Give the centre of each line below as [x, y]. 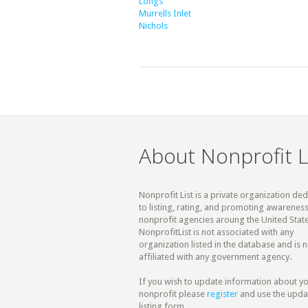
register [222, 294]
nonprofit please [173, 294]
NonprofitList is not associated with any [216, 232]
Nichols [153, 26]
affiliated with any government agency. [215, 257]
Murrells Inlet [165, 13]
